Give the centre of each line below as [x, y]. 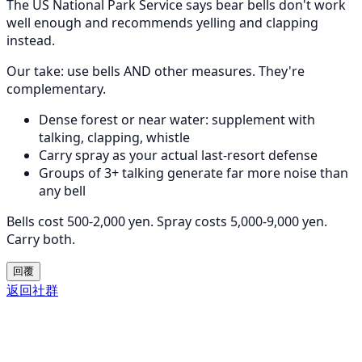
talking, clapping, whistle [114, 137]
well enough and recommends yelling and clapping [162, 22]
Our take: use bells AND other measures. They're [156, 71]
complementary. [56, 88]
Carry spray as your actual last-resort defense [178, 155]
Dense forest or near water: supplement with [177, 119]
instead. [31, 40]
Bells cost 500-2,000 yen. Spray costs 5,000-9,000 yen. [167, 221]
